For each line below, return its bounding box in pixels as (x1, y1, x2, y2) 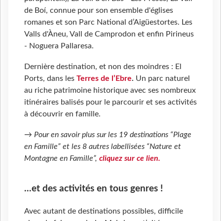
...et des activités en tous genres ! (24, 184, 163, 194)
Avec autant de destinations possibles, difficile (24, 207, 183, 215)
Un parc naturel (134, 74, 190, 82)
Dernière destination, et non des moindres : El (24, 62, 182, 71)
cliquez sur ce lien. (99, 154, 160, 162)
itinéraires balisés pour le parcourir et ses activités (24, 98, 197, 106)
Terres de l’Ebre (76, 74, 132, 82)
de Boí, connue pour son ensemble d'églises (24, 6, 173, 14)
